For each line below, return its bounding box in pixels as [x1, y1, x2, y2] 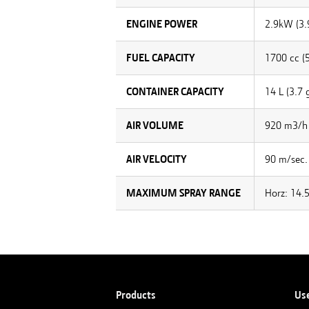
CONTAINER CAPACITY [126, 86, 224, 98]
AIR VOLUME [126, 119, 183, 132]
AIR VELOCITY [126, 153, 187, 166]
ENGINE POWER [126, 18, 197, 30]
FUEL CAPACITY [126, 52, 195, 64]
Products [116, 289, 156, 301]
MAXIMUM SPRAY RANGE [126, 187, 241, 199]
